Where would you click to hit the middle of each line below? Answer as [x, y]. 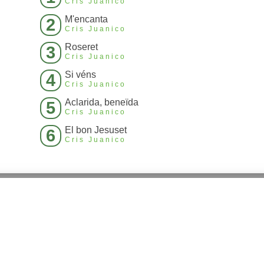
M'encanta [86, 19]
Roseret [81, 47]
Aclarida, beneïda [102, 103]
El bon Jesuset [96, 130]
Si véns [80, 75]
